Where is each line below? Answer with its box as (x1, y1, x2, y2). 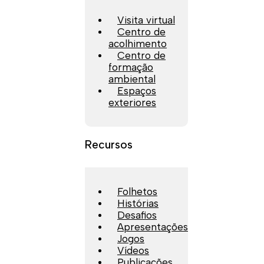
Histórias (117, 197, 159, 209)
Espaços (117, 84, 156, 97)
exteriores (108, 96, 156, 108)
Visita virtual (117, 14, 175, 26)
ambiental (108, 72, 156, 85)
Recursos (85, 137, 133, 151)
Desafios (117, 209, 157, 221)
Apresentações (117, 220, 188, 233)
